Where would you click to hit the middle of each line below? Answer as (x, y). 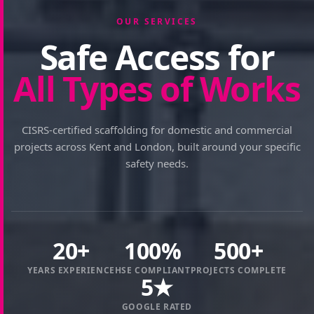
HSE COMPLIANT (152, 271)
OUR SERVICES (157, 22)
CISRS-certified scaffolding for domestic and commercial (157, 130)
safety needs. (157, 164)
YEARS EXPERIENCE (71, 271)
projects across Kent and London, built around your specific (157, 147)
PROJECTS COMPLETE (238, 271)
